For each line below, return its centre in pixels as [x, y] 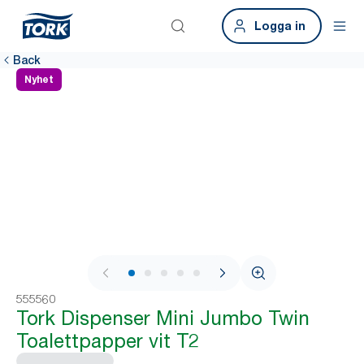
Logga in [280, 26]
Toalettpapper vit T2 [108, 340]
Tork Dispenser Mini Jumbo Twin [163, 318]
